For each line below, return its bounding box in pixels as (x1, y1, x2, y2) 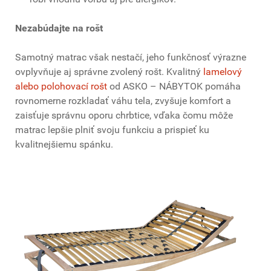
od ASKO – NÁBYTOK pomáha (107, 80, 241, 93)
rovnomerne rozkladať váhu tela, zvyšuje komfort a (15, 95, 231, 107)
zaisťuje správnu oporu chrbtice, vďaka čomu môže (15, 109, 233, 122)
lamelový (203, 66, 242, 78)
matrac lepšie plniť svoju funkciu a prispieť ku (15, 124, 209, 136)
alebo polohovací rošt (15, 80, 107, 93)
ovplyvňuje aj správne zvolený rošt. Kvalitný (15, 66, 203, 78)
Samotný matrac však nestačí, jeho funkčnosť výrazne (15, 51, 246, 64)
